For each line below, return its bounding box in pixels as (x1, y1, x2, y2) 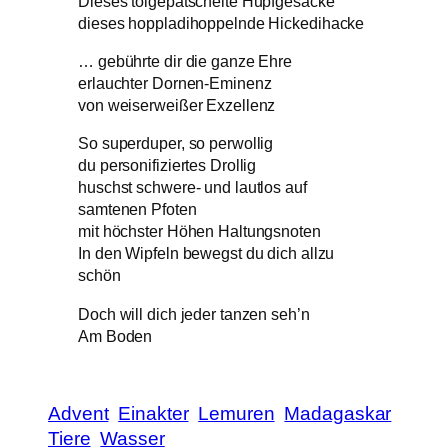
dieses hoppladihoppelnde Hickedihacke (78, 13, 365, 32)
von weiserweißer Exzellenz (78, 96, 276, 115)
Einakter (118, 403, 189, 425)
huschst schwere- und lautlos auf (78, 178, 307, 197)
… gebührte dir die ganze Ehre (78, 52, 293, 71)
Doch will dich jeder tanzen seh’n (78, 304, 310, 323)
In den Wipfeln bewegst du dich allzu (78, 244, 335, 263)
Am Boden (78, 326, 153, 345)
